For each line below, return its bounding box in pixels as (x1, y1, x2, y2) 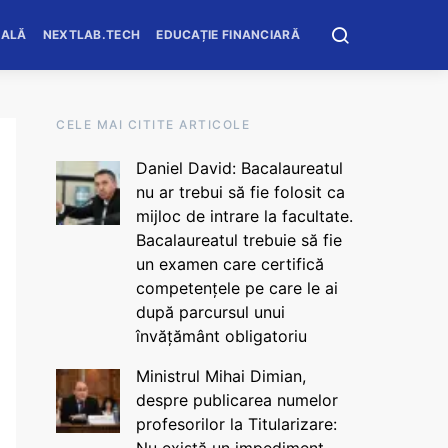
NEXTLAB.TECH (42, 27, 141, 42)
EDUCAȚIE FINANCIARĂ (156, 27, 300, 42)
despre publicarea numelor (135, 390, 338, 410)
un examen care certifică (135, 254, 324, 274)
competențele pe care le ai (135, 278, 338, 298)
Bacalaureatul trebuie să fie (135, 230, 342, 250)
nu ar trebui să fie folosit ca (135, 182, 345, 202)
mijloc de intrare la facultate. (135, 206, 353, 226)
